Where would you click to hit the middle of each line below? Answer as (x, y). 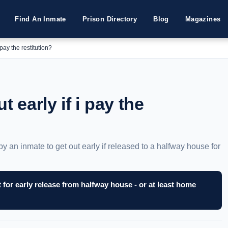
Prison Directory (110, 19)
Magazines (203, 19)
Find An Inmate (40, 19)
